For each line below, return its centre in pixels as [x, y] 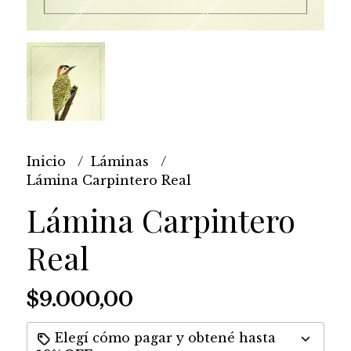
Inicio [48, 162]
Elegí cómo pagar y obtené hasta [163, 338]
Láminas [121, 162]
